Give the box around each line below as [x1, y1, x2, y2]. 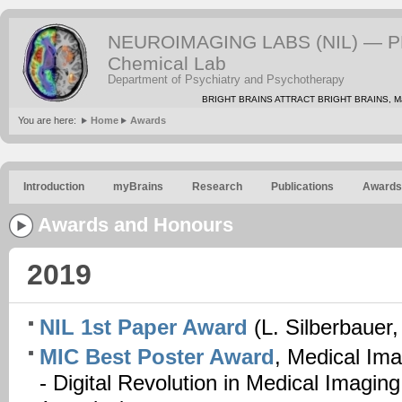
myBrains [113, 180, 163, 193]
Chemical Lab [108, 53, 226, 74]
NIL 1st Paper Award [39, 315, 248, 339]
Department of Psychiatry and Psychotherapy [108, 73, 345, 86]
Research [192, 180, 242, 193]
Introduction [23, 180, 84, 193]
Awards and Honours [38, 214, 233, 237]
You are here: [18, 115, 79, 126]
